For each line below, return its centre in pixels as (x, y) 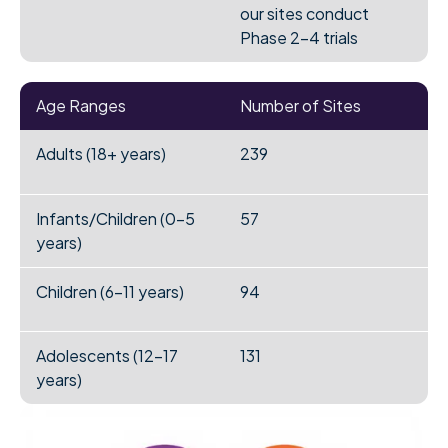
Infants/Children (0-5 (116, 219)
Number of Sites (300, 106)
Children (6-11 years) (110, 292)
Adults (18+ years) (101, 154)
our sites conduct (304, 14)
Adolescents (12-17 (107, 356)
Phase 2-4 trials (298, 38)
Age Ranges (81, 106)
